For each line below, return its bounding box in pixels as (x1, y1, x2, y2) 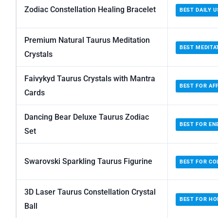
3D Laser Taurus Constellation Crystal (24, 187, 156, 197)
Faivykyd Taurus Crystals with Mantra (24, 74, 155, 84)
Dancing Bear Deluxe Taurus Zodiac (24, 112, 149, 122)
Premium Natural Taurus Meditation (24, 36, 150, 45)
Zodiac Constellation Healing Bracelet (24, 5, 156, 15)
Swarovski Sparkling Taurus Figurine (24, 157, 152, 166)
